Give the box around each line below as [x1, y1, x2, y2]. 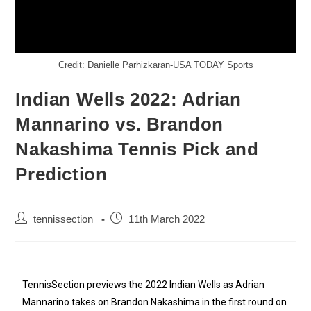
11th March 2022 [128, 214, 205, 226]
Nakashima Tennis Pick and [15, 139, 259, 160]
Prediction [15, 164, 108, 185]
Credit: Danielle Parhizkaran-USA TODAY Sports [58, 60, 253, 71]
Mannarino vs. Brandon [15, 114, 224, 135]
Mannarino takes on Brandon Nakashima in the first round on [22, 296, 287, 308]
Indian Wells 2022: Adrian [15, 89, 242, 110]
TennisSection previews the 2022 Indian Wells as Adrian [22, 279, 265, 291]
